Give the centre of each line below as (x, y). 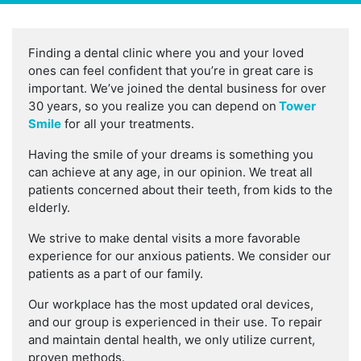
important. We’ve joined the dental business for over (177, 89)
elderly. (49, 208)
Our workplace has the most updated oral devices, (171, 305)
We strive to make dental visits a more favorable (164, 239)
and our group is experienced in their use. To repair (175, 322)
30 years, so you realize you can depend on (152, 106)
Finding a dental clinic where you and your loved (166, 53)
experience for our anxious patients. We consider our (180, 256)
